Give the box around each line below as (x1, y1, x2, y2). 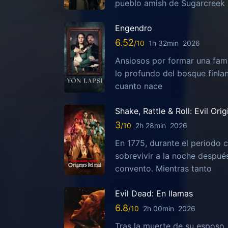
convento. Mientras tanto (115, 163, 212, 174)
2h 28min (135, 121, 166, 130)
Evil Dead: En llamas (115, 188, 193, 199)
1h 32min (149, 38, 179, 47)
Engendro (115, 23, 152, 34)
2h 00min (143, 204, 174, 213)
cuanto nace (115, 80, 162, 91)
